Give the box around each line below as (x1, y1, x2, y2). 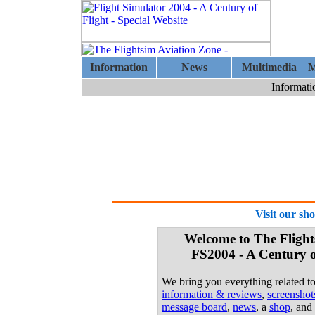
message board (162, 300, 227, 313)
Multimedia (242, 61, 297, 73)
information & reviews (162, 288, 262, 300)
